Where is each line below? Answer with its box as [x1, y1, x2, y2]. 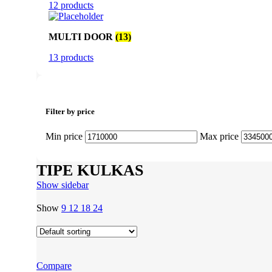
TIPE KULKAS [36, 161, 143, 179]
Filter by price [46, 107, 95, 117]
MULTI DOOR [49, 32, 115, 42]
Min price [46, 131, 83, 141]
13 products [49, 52, 93, 63]
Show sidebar [36, 179, 89, 190]
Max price [200, 131, 239, 141]
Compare [36, 260, 72, 271]
